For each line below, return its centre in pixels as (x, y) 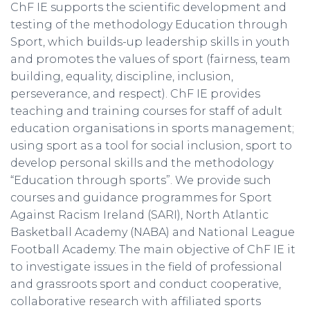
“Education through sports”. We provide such (141, 180)
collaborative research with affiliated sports (136, 301)
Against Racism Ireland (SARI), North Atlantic (139, 215)
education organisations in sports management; (152, 128)
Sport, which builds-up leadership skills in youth (150, 42)
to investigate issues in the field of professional (146, 266)
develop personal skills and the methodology (142, 163)
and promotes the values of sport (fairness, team (151, 59)
